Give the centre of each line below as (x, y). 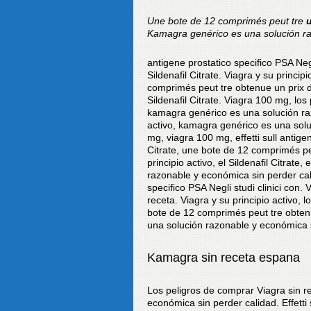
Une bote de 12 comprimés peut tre (227, 21)
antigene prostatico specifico (211, 62)
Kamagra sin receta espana (224, 258)
